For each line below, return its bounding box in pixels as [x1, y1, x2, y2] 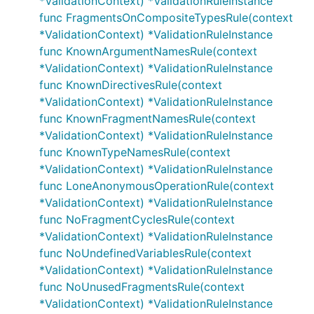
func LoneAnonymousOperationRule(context [39, 179, 274, 193]
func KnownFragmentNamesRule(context [39, 111, 256, 125]
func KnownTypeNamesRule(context [39, 145, 231, 159]
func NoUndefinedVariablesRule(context [39, 246, 252, 260]
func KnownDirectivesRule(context [39, 78, 222, 92]
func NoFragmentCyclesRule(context [39, 212, 235, 226]
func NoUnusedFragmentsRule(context [39, 280, 245, 294]
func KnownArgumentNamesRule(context [39, 44, 257, 58]
